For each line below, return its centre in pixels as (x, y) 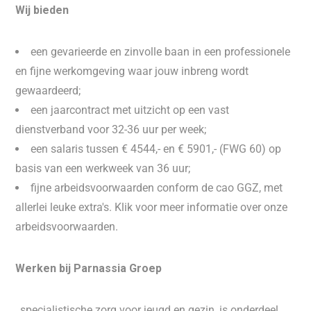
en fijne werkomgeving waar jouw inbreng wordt (132, 71)
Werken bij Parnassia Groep (89, 268)
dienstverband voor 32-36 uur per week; (111, 129)
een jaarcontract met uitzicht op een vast (130, 110)
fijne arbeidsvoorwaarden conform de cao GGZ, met (157, 188)
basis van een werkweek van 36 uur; (103, 168)
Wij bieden (42, 10)
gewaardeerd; (48, 91)
